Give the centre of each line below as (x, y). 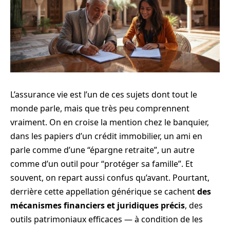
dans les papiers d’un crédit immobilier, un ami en (106, 136)
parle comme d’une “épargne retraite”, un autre (102, 150)
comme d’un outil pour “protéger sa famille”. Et (102, 164)
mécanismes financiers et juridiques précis (98, 205)
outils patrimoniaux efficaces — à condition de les (107, 219)
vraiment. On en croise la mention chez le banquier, (110, 122)
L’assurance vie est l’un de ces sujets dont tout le (104, 94)
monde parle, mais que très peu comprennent (100, 108)
